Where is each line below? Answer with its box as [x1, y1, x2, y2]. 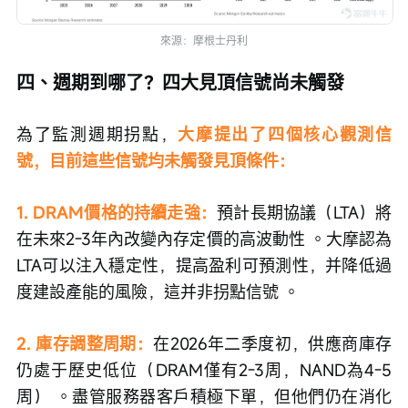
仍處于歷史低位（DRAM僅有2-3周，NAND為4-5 [16, 358, 392, 381]
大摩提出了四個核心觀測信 [178, 122, 393, 145]
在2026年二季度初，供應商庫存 [153, 331, 393, 354]
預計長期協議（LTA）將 [217, 200, 393, 223]
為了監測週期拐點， [16, 122, 178, 145]
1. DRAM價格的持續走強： [16, 200, 218, 223]
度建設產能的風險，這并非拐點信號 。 [16, 280, 309, 302]
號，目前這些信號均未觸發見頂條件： [16, 148, 295, 171]
